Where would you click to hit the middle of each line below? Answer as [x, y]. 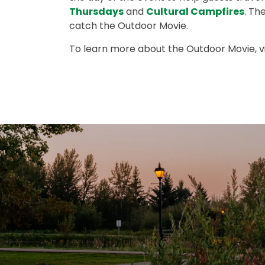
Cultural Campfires [195, 12]
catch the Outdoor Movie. [129, 26]
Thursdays [96, 12]
